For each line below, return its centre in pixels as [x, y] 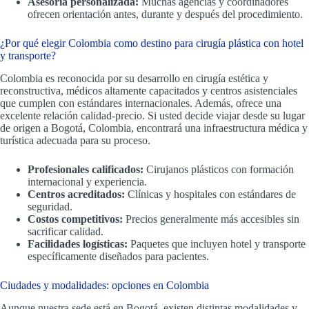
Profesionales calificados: [86, 170]
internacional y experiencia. [87, 182]
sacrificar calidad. [66, 232]
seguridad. [50, 207]
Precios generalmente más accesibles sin [211, 219]
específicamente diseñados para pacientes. [118, 257]
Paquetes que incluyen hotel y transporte [217, 244]
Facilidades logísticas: [78, 244]
